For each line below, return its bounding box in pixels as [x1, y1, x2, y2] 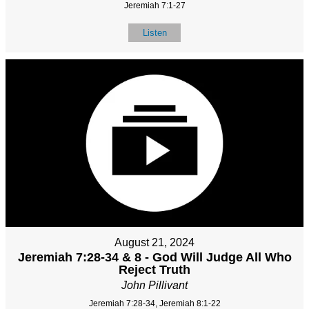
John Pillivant [121, 279, 188, 292]
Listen [142, 27, 167, 38]
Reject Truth [119, 263, 190, 277]
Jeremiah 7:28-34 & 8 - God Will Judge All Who [17, 250, 292, 265]
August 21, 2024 [114, 237, 195, 249]
